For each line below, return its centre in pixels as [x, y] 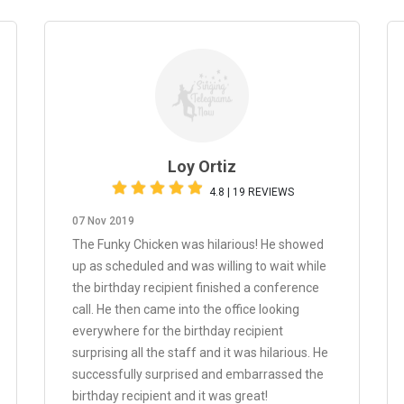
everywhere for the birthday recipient [178, 331]
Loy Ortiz [202, 166]
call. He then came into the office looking [186, 309]
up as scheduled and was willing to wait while [199, 266]
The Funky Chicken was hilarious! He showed [198, 244]
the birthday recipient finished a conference [196, 288]
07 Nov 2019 [103, 221]
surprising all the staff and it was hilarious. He [200, 353]
